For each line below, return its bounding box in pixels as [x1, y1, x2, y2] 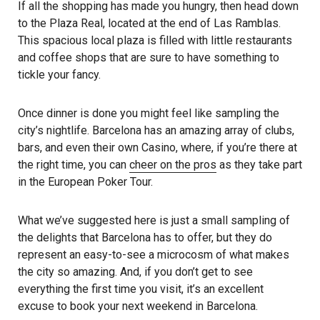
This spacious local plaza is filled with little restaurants [18, 33, 292, 47]
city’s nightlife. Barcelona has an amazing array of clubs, [18, 123, 294, 137]
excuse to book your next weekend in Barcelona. [18, 299, 258, 313]
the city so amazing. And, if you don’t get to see [18, 264, 253, 279]
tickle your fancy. [18, 67, 101, 81]
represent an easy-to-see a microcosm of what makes [18, 247, 289, 261]
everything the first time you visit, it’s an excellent [18, 281, 264, 296]
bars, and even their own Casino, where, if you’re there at [18, 140, 297, 154]
